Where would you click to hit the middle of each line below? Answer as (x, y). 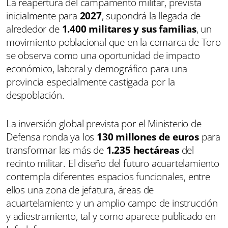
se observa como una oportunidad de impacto (103, 55)
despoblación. (35, 95)
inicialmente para (43, 16)
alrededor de (34, 29)
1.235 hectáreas (142, 150)
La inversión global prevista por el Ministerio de (104, 123)
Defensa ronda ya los (52, 137)
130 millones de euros (148, 137)
